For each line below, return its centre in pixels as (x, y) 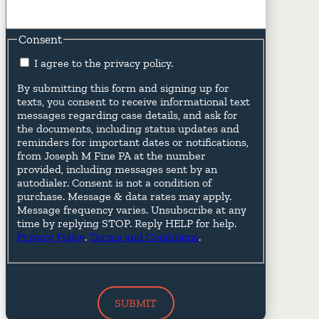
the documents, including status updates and (128, 128)
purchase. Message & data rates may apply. (124, 196)
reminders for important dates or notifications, (133, 142)
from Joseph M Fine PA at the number (111, 155)
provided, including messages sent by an (117, 169)
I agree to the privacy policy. (104, 63)
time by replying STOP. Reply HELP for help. (127, 223)
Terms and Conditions (144, 236)
